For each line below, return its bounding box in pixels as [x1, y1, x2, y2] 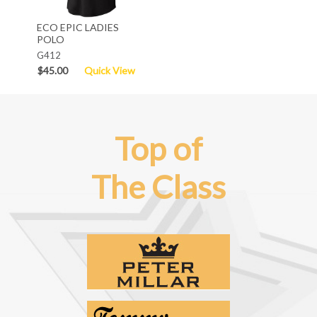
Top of [115, 129, 202, 168]
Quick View [83, 64, 135, 77]
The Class [91, 168, 226, 207]
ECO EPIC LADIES [36, 21, 119, 34]
